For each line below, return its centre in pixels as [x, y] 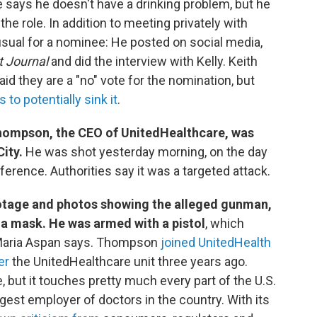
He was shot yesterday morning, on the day [146, 152]
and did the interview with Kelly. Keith [153, 61]
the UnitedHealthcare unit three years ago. [128, 261]
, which [225, 223]
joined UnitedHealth [216, 242]
